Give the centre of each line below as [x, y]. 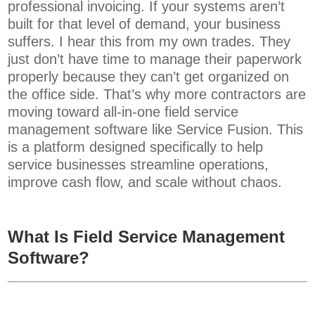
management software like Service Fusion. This [156, 130]
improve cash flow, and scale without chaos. [145, 182]
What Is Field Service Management [147, 237]
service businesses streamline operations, [139, 165]
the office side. [56, 95]
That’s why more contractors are [205, 95]
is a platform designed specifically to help [136, 147]
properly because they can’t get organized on [149, 77]
